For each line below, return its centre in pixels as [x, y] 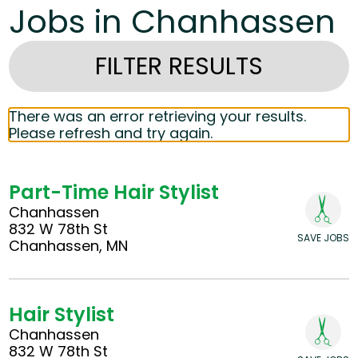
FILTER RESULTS [179, 67]
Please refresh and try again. [111, 133]
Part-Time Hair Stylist [114, 193]
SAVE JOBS [323, 237]
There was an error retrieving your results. [158, 117]
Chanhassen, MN [69, 246]
